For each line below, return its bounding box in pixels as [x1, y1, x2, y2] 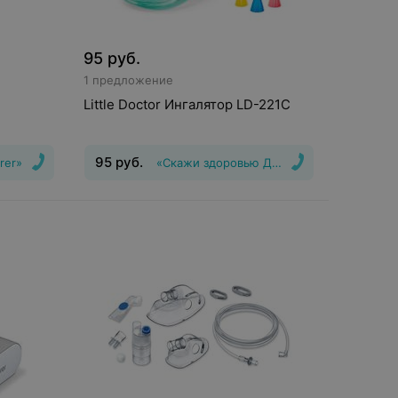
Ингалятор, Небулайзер [111, 204, 248, 219]
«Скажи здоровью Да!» [155, 155, 288, 170]
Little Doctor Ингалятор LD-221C [83, 96, 291, 113]
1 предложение [83, 73, 173, 87]
